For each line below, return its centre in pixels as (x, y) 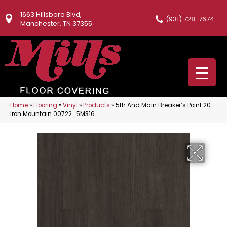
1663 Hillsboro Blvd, (51, 14)
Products (97, 105)
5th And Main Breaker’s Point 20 (163, 105)
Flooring (45, 105)
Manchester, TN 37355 (56, 24)
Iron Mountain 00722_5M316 (52, 114)
